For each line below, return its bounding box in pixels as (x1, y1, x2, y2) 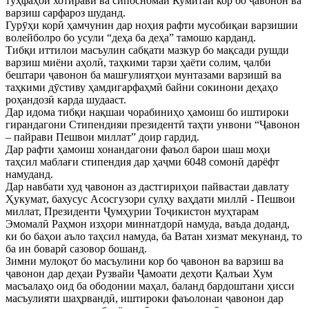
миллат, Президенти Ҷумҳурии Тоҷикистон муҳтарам (6, 206, 259, 218)
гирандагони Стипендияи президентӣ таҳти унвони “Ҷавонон (6, 119, 300, 131)
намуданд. (6, 168, 53, 181)
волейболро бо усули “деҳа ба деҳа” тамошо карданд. (6, 32, 256, 44)
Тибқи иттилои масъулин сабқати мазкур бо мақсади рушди (6, 44, 289, 57)
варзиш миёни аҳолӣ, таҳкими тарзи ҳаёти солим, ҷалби (6, 57, 271, 69)
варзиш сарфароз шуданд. (6, 7, 126, 19)
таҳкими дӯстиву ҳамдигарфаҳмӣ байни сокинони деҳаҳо (6, 81, 278, 94)
